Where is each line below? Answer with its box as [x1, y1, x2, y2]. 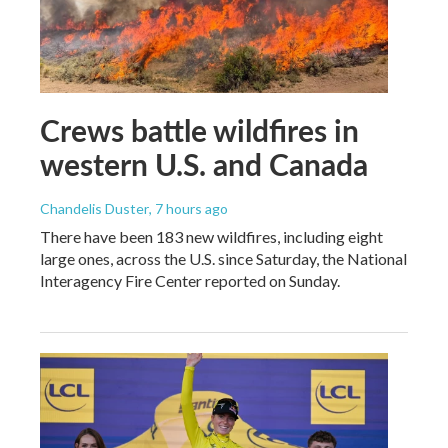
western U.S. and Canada [40, 142, 368, 185]
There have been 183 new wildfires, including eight [40, 226, 383, 246]
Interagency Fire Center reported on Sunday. [40, 270, 340, 290]
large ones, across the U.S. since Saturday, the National [40, 248, 407, 268]
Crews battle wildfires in [40, 108, 359, 151]
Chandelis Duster [40, 199, 149, 217]
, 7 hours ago [149, 199, 228, 217]
